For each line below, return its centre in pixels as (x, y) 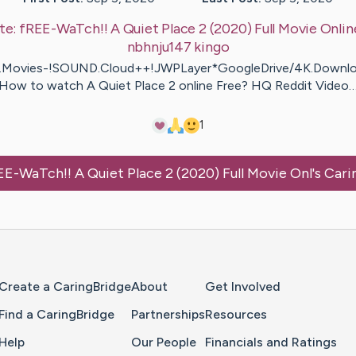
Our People (164, 342)
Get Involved (243, 287)
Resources (236, 314)
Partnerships (168, 314)
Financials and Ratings (271, 342)
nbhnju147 (159, 47)
